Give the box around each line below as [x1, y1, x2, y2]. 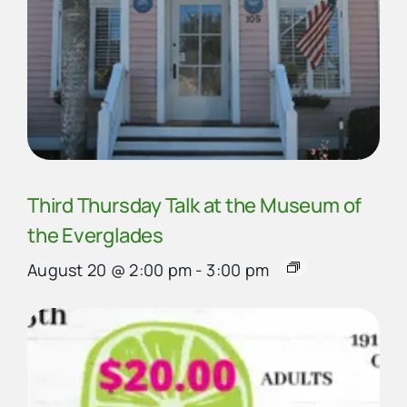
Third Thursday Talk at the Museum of [27, 192, 362, 220]
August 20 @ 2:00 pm [27, 259, 193, 282]
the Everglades [27, 222, 164, 250]
